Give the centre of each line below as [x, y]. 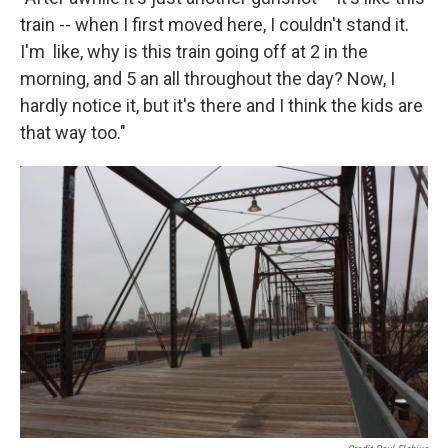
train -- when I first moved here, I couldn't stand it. [214, 25]
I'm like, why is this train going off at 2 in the [194, 52]
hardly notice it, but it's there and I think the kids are [221, 106]
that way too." [73, 133]
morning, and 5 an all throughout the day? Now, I [207, 79]
